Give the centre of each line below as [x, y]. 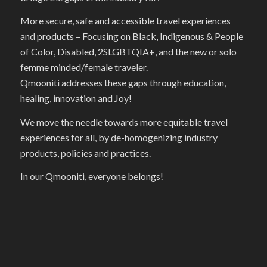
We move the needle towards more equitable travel [124, 122]
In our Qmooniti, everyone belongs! [91, 176]
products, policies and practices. [85, 153]
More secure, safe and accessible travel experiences [125, 21]
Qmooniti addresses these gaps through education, [123, 83]
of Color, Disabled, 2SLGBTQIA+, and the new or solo [128, 52]
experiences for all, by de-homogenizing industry [119, 137]
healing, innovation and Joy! [76, 98]
